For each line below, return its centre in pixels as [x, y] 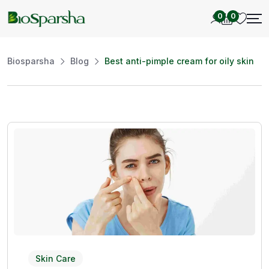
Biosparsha [31, 61]
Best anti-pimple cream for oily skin [179, 61]
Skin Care [56, 259]
